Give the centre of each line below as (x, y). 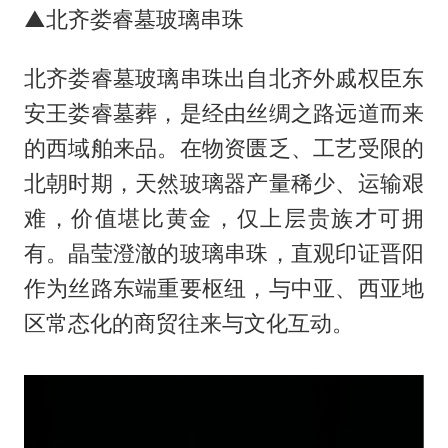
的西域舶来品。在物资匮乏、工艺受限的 (224, 147)
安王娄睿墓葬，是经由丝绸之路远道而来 (224, 112)
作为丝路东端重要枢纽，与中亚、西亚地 (224, 287)
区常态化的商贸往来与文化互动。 (188, 322)
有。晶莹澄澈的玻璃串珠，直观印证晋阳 (224, 252)
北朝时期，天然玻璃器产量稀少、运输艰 (224, 182)
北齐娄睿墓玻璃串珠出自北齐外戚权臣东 (224, 77)
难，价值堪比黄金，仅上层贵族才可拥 (224, 217)
